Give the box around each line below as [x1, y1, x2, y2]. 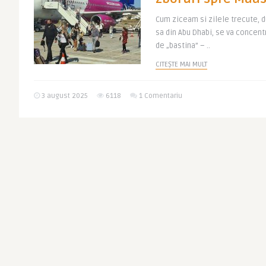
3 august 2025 [40, 91, 88, 100]
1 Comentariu [139, 91, 182, 100]
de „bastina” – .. [156, 41, 210, 50]
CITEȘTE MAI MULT [156, 60, 207, 69]
